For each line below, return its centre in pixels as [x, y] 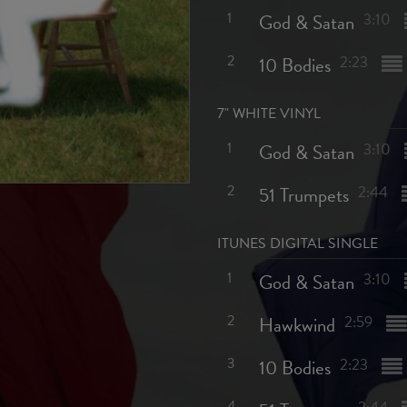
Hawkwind [297, 325]
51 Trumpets [303, 195]
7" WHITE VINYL [269, 114]
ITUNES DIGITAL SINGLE [298, 243]
